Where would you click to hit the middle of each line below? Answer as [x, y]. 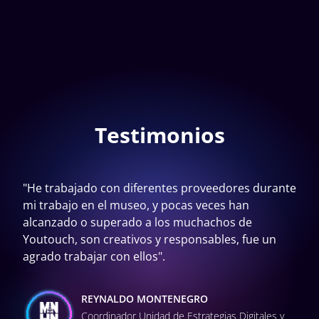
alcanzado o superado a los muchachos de [137, 223]
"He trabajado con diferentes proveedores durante [159, 188]
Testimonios [159, 135]
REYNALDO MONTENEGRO [145, 298]
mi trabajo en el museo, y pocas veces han [136, 205]
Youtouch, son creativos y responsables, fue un [150, 240]
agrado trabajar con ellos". [94, 257]
